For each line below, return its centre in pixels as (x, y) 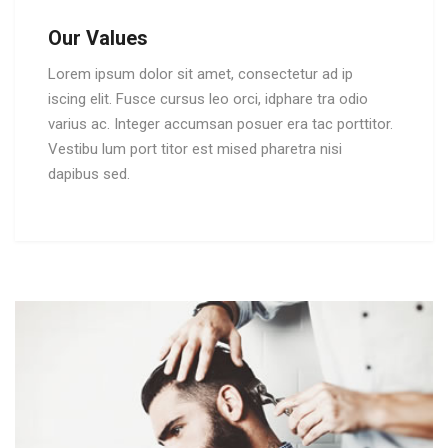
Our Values (98, 38)
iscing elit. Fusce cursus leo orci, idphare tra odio (208, 99)
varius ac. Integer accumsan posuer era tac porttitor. (220, 124)
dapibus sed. (89, 174)
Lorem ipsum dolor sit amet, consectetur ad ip (200, 74)
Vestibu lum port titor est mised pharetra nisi (195, 149)
